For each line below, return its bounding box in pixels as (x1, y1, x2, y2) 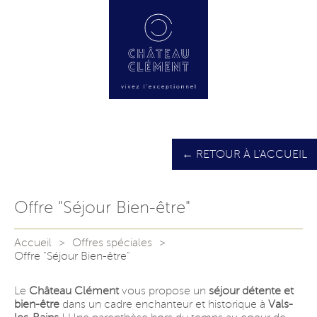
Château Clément (29, 284, 119, 297)
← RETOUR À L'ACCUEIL (182, 148, 307, 161)
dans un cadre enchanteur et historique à (59, 298, 268, 311)
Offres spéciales (72, 236, 152, 249)
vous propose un (119, 284, 209, 297)
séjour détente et (209, 284, 294, 297)
